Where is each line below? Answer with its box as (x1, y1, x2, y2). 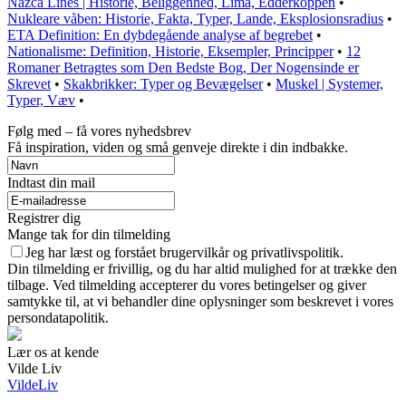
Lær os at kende (7, 343, 99, 360)
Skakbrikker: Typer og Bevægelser (63, 75, 263, 92)
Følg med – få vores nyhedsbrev (7, 122, 191, 139)
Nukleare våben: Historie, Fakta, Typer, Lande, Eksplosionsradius (7, 10, 383, 26)
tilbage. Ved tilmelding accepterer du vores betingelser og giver (7, 276, 366, 293)
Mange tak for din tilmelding (7, 226, 170, 242)
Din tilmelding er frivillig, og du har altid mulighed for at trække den (7, 260, 397, 276)
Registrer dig (7, 209, 81, 226)
